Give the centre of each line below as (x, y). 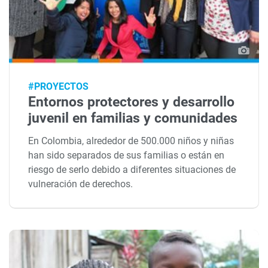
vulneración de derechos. (81, 184)
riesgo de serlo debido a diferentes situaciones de (132, 169)
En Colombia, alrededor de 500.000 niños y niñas (131, 141)
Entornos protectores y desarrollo (132, 102)
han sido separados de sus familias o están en (127, 155)
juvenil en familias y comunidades (133, 118)
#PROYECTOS (59, 86)
